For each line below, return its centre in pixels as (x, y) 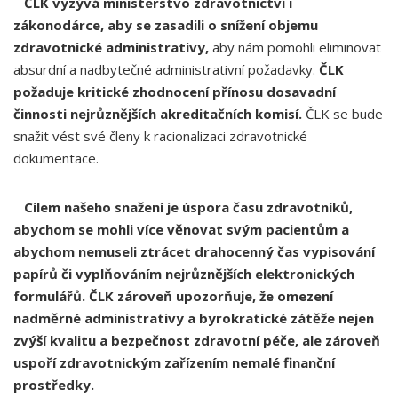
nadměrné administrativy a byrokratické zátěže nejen (194, 318)
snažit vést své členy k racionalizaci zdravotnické (160, 136)
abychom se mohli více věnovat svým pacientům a (181, 229)
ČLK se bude (342, 114)
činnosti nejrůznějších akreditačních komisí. (158, 114)
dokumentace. (56, 158)
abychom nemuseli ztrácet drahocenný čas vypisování (194, 251)
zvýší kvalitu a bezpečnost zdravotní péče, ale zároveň (197, 340)
